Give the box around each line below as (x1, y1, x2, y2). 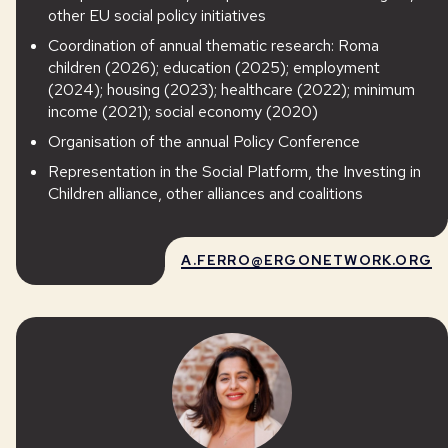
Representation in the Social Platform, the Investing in (48, 161, 421, 182)
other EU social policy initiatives (48, 5, 266, 26)
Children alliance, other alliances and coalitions (48, 183, 363, 204)
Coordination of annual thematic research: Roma (48, 35, 379, 56)
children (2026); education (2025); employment (48, 57, 380, 78)
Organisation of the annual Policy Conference (48, 131, 360, 152)
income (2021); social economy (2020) (48, 101, 318, 122)
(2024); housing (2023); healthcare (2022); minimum (48, 79, 415, 100)
